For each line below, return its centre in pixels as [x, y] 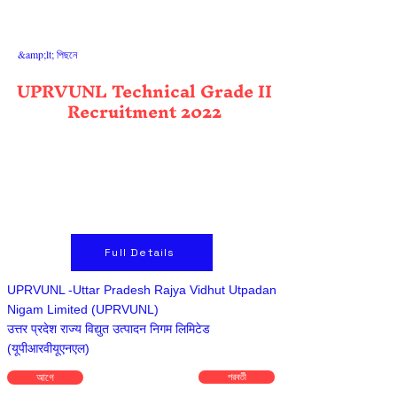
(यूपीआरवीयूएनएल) [48, 348]
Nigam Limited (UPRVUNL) [83, 309]
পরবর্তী [237, 377]
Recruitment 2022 [144, 112]
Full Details [140, 253]
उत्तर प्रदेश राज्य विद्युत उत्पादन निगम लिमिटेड [109, 329]
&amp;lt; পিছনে [47, 54]
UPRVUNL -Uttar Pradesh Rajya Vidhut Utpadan [142, 290]
